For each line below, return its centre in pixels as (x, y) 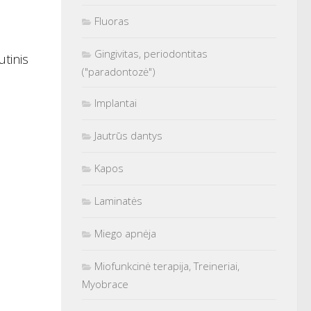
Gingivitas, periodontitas (151, 53)
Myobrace (105, 284)
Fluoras (112, 20)
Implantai (116, 102)
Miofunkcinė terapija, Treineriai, (167, 266)
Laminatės (118, 200)
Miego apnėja (125, 233)
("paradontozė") (119, 71)
